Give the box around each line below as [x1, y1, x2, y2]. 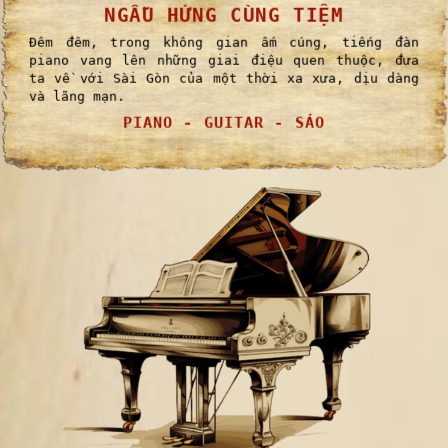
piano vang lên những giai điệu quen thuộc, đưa [29, 52, 419, 68]
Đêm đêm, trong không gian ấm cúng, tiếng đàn [29, 34, 419, 50]
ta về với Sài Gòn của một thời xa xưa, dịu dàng [29, 70, 419, 86]
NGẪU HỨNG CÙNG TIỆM [104, 4, 344, 28]
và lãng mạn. [29, 88, 126, 104]
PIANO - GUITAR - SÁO [123, 113, 325, 132]
